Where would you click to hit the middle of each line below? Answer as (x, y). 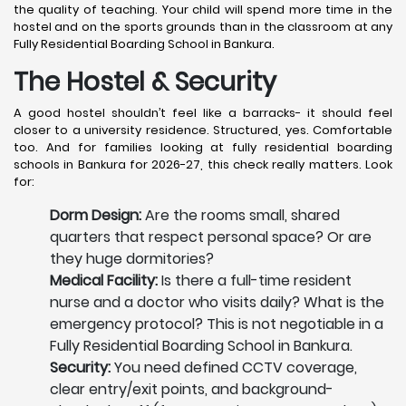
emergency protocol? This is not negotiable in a (217, 324)
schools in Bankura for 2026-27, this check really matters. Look (203, 165)
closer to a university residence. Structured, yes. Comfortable (203, 130)
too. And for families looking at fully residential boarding (203, 148)
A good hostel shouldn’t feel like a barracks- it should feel (203, 113)
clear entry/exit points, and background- (192, 390)
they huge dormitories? (132, 259)
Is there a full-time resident (256, 281)
